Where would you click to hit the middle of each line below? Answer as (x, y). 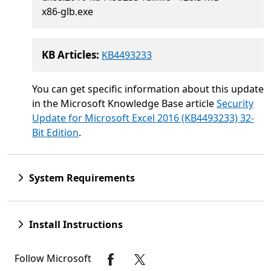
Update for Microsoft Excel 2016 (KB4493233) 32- (143, 118)
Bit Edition (55, 133)
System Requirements (82, 178)
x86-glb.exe (67, 12)
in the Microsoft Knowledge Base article (124, 104)
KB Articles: (70, 55)
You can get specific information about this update (148, 89)
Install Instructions (76, 225)
